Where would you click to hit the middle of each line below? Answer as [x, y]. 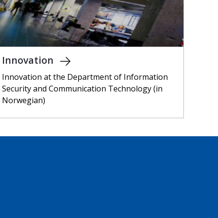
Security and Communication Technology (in [82, 89]
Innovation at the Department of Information [85, 77]
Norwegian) [24, 100]
